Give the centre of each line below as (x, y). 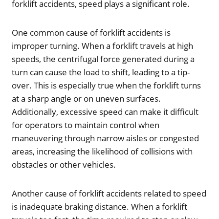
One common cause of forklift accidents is (91, 32)
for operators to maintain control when (86, 125)
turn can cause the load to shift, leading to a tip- (101, 72)
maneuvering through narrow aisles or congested (105, 138)
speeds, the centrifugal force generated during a (103, 59)
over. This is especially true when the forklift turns (106, 85)
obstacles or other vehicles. (64, 164)
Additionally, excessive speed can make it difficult (105, 111)
